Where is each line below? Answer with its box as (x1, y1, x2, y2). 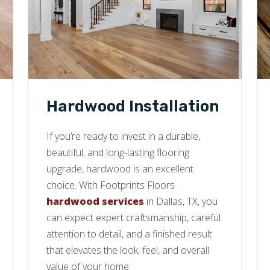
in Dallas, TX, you (144, 195, 218, 209)
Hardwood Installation (46, 97, 219, 116)
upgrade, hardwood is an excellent (46, 162, 193, 176)
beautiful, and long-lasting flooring (46, 146, 189, 160)
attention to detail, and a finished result (46, 227, 212, 241)
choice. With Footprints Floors (46, 178, 175, 192)
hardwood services (46, 195, 144, 209)
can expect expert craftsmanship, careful (46, 211, 221, 225)
